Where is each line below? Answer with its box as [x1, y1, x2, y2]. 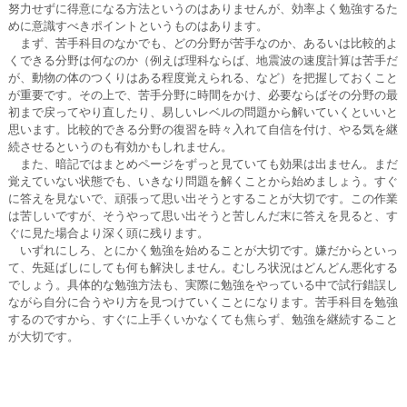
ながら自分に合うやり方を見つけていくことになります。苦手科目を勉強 [7, 295, 398, 309]
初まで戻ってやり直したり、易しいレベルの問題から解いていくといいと [7, 105, 398, 119]
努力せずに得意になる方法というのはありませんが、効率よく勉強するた [7, 2, 398, 15]
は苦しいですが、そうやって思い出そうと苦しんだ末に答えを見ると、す [7, 209, 398, 223]
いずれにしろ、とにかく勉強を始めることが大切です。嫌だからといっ [7, 243, 398, 257]
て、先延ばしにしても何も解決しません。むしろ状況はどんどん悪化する [7, 261, 398, 274]
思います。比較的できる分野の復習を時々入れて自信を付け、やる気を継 [7, 123, 398, 136]
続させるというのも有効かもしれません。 [7, 140, 233, 154]
